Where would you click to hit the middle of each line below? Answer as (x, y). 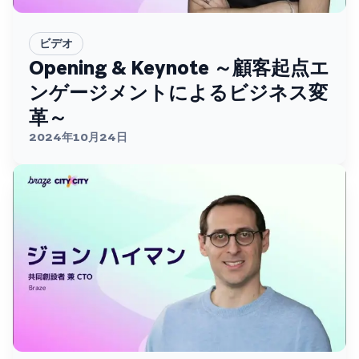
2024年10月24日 (78, 137)
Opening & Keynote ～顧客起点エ (179, 68)
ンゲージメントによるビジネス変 (178, 93)
